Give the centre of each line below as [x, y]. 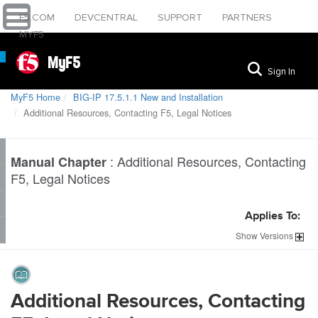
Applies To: [273, 216]
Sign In [281, 71]
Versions [276, 235]
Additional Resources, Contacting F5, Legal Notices [126, 113]
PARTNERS [247, 17]
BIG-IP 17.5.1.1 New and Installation [148, 97]
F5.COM [38, 17]
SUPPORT [181, 17]
